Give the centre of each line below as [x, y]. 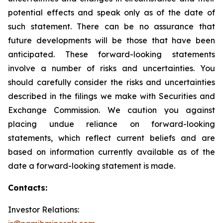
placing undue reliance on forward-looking [111, 124]
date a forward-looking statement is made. [92, 166]
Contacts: [28, 188]
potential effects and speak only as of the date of [111, 12]
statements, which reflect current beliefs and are [111, 138]
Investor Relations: [44, 210]
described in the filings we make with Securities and [111, 96]
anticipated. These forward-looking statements [111, 54]
